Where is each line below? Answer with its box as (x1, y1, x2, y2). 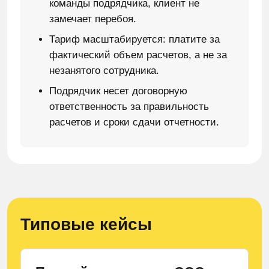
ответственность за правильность (49, 101, 209, 112)
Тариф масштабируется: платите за (49, 34, 220, 45)
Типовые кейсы (20, 215, 152, 234)
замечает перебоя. (49, 13, 136, 25)
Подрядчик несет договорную (49, 85, 187, 97)
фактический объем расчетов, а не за (49, 49, 227, 61)
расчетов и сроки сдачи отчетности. (49, 116, 219, 128)
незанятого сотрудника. (49, 65, 159, 76)
